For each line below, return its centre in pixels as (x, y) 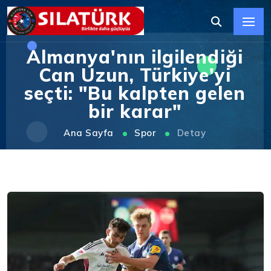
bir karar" (135, 111)
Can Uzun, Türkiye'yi (135, 75)
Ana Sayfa (89, 132)
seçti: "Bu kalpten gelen (135, 93)
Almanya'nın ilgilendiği (135, 57)
